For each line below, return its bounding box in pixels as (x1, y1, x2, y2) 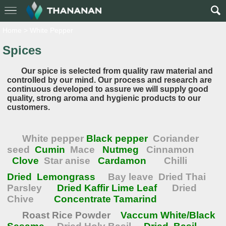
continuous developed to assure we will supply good (7, 85, 209, 93)
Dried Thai (158, 172, 206, 182)
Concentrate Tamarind (34, 194, 162, 204)
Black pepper (86, 133, 148, 144)
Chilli (164, 155, 190, 166)
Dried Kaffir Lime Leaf (57, 183, 160, 193)
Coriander (153, 133, 199, 144)
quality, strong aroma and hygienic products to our (7, 94, 201, 102)
